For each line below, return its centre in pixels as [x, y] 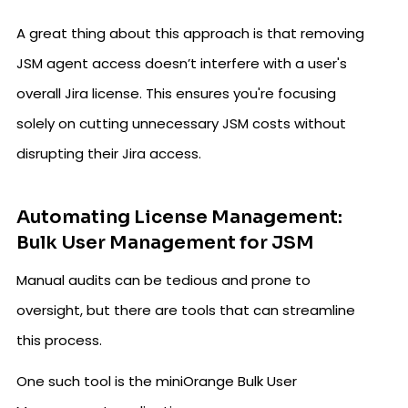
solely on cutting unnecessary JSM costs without [181, 123]
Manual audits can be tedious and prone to [163, 280]
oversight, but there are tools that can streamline [186, 310]
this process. [59, 340]
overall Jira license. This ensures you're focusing [176, 93]
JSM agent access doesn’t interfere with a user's [182, 63]
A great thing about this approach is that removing [190, 33]
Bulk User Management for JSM [165, 243]
